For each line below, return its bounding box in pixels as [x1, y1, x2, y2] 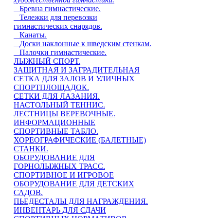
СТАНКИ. [14, 145, 48, 153]
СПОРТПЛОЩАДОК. [14, 83, 89, 91]
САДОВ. [14, 188, 43, 197]
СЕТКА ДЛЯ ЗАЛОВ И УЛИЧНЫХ [14, 74, 135, 83]
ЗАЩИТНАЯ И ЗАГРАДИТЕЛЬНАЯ [14, 66, 140, 74]
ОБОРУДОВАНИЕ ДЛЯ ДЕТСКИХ [14, 180, 134, 188]
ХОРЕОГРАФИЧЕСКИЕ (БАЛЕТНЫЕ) [14, 136, 146, 144]
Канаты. [14, 31, 47, 39]
